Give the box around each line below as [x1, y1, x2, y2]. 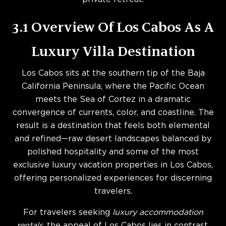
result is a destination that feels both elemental [16, 122, 210, 130]
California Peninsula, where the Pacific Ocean [22, 83, 204, 90]
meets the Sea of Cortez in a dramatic [35, 96, 191, 103]
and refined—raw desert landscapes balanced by [15, 135, 211, 143]
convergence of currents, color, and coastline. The [12, 109, 214, 117]
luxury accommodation [112, 209, 203, 216]
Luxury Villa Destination [31, 43, 195, 59]
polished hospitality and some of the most [27, 148, 199, 156]
